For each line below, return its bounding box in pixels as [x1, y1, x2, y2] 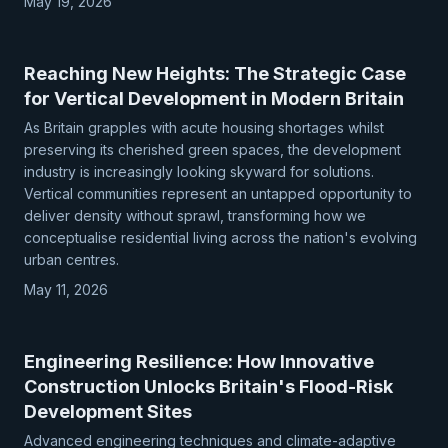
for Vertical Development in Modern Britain [24, 88, 404, 109]
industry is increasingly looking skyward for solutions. [24, 163, 374, 180]
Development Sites [24, 401, 192, 422]
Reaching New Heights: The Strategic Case [24, 63, 406, 84]
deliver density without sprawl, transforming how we [24, 207, 366, 224]
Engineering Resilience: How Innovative [24, 351, 374, 372]
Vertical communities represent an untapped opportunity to [24, 185, 412, 202]
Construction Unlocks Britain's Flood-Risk [24, 376, 393, 397]
